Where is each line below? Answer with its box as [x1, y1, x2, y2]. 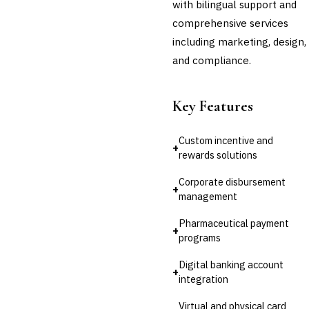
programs [179, 230, 221, 244]
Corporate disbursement [179, 175, 286, 188]
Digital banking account [179, 257, 283, 271]
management [179, 189, 237, 203]
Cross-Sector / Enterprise [30, 39, 136, 50]
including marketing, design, [172, 34, 306, 48]
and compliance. [172, 52, 251, 67]
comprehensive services [172, 15, 288, 30]
